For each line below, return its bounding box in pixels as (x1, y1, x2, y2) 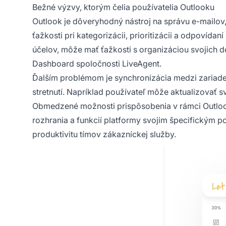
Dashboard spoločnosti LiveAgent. (32, 58, 161, 69)
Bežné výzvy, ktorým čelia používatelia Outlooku (32, 2, 214, 12)
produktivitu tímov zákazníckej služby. (32, 129, 176, 139)
